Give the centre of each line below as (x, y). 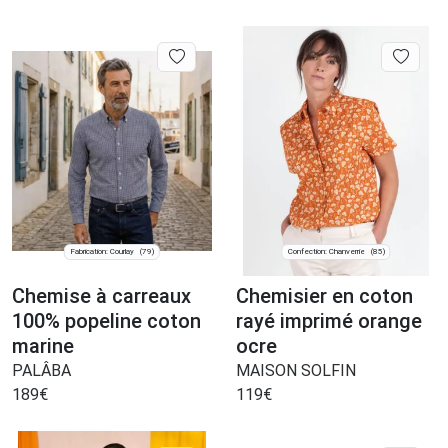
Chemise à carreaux (101, 296)
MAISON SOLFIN (296, 371)
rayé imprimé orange (329, 321)
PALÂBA (41, 371)
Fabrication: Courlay (102, 252)
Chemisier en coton (324, 296)
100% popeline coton (106, 321)
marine (43, 346)
